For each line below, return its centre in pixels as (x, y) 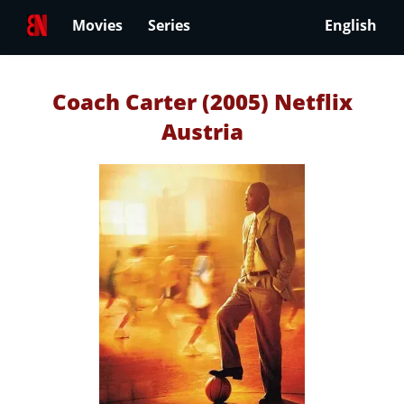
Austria (202, 131)
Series (169, 26)
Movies (97, 26)
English (351, 26)
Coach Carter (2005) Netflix (202, 101)
